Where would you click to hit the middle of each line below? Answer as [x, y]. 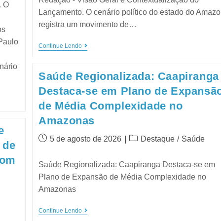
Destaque [158, 139]
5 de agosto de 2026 [86, 139]
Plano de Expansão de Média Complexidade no [123, 177]
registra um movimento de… [88, 24]
